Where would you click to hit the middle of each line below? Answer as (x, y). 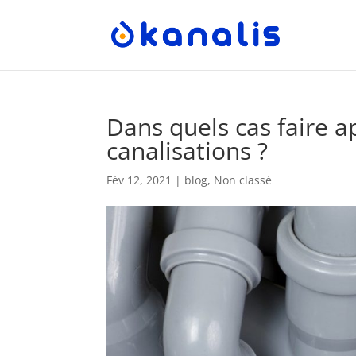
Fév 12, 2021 (139, 180)
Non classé (243, 180)
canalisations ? (188, 151)
